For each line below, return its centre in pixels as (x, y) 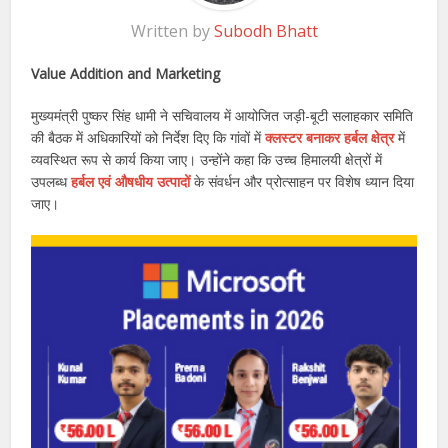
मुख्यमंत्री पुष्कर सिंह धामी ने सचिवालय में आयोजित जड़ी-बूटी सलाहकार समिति (222, 116)
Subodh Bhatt (265, 31)
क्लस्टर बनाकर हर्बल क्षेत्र (330, 138)
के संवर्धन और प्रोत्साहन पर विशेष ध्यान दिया (304, 182)
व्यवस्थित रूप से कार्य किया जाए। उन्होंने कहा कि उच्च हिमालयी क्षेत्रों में (207, 160)
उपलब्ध (51, 182)
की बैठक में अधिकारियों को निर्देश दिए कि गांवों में (146, 138)
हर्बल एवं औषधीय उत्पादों (133, 182)
